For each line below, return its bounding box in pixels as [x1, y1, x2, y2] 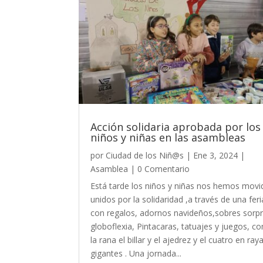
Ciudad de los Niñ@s [106, 149, 184, 161]
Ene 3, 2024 [193, 149, 238, 161]
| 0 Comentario [128, 163, 190, 174]
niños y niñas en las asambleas [90, 130, 246, 144]
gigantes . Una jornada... [90, 247, 182, 259]
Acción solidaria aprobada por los [90, 119, 261, 134]
